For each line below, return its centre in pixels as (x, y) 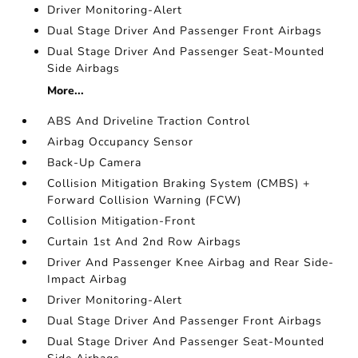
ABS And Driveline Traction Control (149, 121)
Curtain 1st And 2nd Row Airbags (145, 242)
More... (66, 91)
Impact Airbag (88, 279)
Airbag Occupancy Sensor (121, 142)
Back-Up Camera (95, 163)
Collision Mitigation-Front (122, 221)
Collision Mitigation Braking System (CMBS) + (179, 183)
